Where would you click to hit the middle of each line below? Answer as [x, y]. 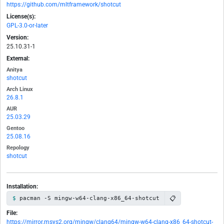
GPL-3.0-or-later [27, 26]
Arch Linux [20, 89]
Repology [18, 148]
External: [18, 59]
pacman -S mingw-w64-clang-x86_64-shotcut [89, 198]
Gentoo [15, 128]
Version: [17, 38]
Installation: [22, 187]
